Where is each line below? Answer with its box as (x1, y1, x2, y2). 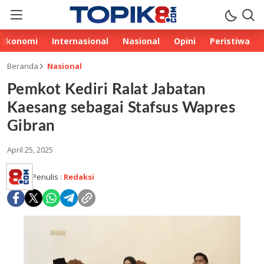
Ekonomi (1, 35, 38, 47)
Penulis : (32, 171, 64, 182)
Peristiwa (210, 35, 250, 47)
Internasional (52, 35, 108, 47)
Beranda (7, 61, 38, 71)
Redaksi (64, 171, 94, 182)
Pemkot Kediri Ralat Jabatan (7, 82, 206, 97)
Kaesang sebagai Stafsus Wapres (7, 100, 236, 115)
